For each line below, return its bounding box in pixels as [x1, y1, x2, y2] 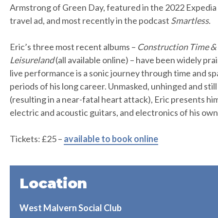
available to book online [64, 133, 158, 144]
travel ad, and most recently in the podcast [10, 15, 171, 26]
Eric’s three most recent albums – [10, 41, 137, 52]
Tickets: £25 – [10, 133, 64, 144]
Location [19, 174, 87, 192]
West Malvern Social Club [19, 202, 122, 213]
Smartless [171, 15, 209, 26]
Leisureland [10, 54, 54, 65]
